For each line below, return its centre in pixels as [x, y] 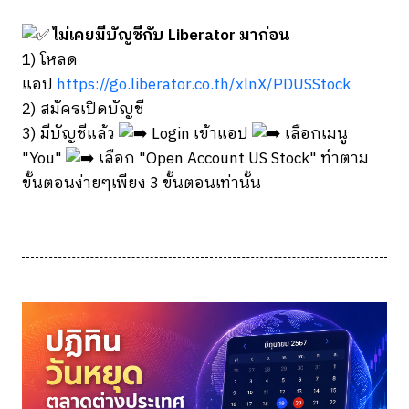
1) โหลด [50, 61]
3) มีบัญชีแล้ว [70, 135]
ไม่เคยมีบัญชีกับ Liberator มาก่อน [172, 36]
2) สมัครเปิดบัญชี [83, 110]
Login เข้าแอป [200, 135]
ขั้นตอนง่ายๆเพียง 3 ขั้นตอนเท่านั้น [142, 184]
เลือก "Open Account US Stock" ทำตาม [232, 159]
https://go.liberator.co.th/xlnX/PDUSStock [204, 85]
